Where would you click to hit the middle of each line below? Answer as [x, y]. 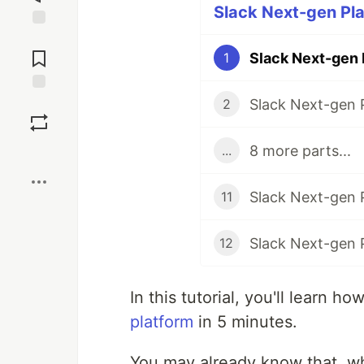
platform [162, 322]
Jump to [39, 38]
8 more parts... [300, 150]
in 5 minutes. [245, 322]
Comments [39, 52]
